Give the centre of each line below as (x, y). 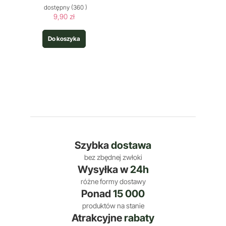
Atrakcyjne (98, 218)
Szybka (93, 145)
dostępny (56, 7)
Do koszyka (64, 39)
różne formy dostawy (113, 181)
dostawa (131, 145)
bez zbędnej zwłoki (113, 157)
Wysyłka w (104, 169)
